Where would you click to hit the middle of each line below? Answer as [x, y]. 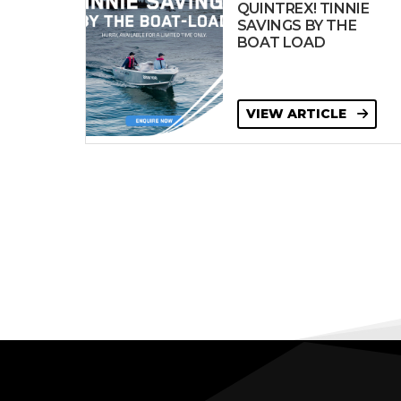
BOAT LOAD [281, 43]
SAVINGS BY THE [297, 26]
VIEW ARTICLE [298, 114]
